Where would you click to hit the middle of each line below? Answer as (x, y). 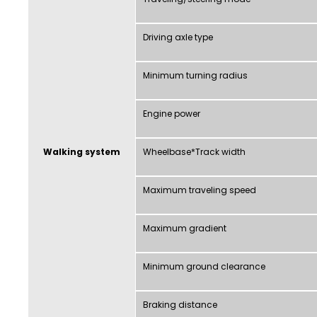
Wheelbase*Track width (194, 151)
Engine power (172, 113)
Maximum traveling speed (200, 190)
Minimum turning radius (195, 75)
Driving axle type (178, 37)
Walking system (82, 151)
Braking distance (180, 304)
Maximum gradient (185, 228)
